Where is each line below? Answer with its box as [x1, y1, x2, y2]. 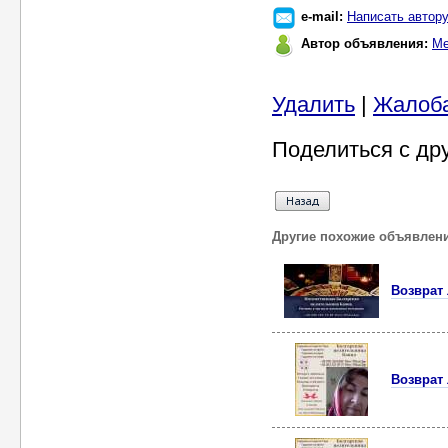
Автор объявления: [301, 36, 432, 51]
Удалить [272, 92, 355, 117]
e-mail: [301, 9, 347, 24]
